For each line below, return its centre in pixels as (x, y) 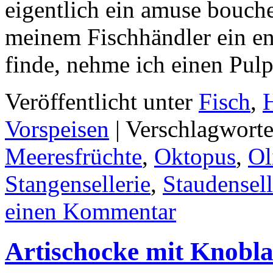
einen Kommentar (90, 211)
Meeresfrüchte (73, 156)
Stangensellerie (78, 183)
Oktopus (195, 156)
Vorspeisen (57, 129)
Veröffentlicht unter (99, 101)
